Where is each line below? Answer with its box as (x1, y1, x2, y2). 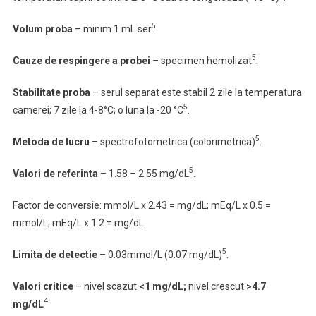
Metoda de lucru (12, 136, 92, 147)
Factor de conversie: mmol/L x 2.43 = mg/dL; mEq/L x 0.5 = (12, 200, 271, 211)
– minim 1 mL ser (72, 23, 152, 35)
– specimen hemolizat (150, 55, 252, 66)
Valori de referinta (12, 168, 98, 179)
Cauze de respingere (12, 55, 110, 66)
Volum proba (12, 23, 73, 35)
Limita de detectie (12, 249, 97, 260)
